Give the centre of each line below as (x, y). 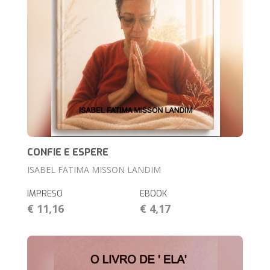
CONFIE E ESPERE (68, 152)
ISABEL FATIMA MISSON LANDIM (94, 170)
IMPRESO (45, 194)
